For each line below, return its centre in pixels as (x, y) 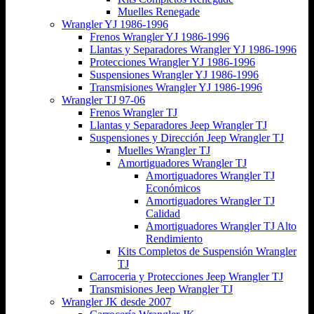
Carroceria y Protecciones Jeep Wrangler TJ (186, 276)
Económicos (173, 188)
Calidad (163, 213)
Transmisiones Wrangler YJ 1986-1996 (176, 87)
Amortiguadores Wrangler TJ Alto (221, 226)
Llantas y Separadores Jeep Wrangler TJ (178, 125)
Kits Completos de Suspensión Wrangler (207, 251)
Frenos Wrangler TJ (134, 112)
